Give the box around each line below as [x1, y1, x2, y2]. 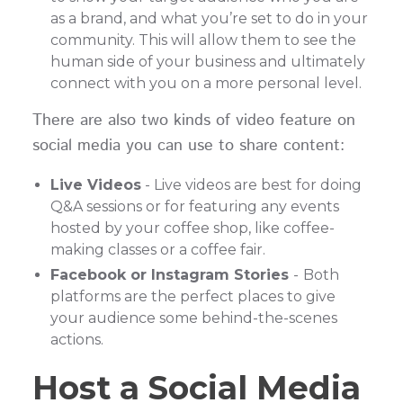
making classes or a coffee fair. [49, 240, 265, 258]
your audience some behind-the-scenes [49, 309, 337, 327]
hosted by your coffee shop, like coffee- [49, 219, 335, 237]
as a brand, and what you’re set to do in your [49, 10, 368, 28]
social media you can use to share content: [31, 133, 345, 157]
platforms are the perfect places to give [49, 288, 336, 306]
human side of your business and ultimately [49, 53, 365, 71]
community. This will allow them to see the [49, 31, 356, 49]
